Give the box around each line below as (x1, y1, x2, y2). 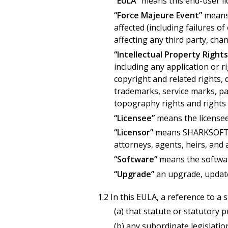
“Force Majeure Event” (114, 9, 202, 21)
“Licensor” (114, 127, 153, 138)
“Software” (114, 154, 157, 165)
